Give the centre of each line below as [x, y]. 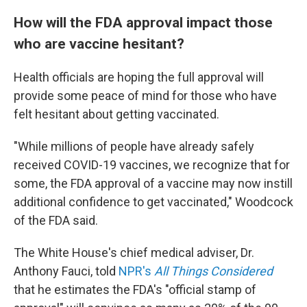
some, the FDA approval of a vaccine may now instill [153, 183]
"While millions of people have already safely [134, 146]
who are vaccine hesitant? [99, 44]
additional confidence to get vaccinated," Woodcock [153, 202]
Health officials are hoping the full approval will [139, 77]
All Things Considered [213, 271]
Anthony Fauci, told [66, 271]
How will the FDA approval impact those [143, 22]
